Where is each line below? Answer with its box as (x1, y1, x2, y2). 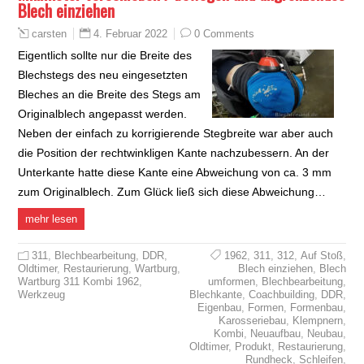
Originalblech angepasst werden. (18, 106, 188, 120)
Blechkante (188, 288, 242, 301)
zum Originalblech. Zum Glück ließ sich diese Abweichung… (18, 184, 327, 198)
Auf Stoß (300, 249, 343, 262)
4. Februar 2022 (93, 27, 168, 40)
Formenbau (289, 301, 343, 314)
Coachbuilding (248, 288, 314, 301)
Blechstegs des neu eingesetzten (18, 67, 188, 81)
